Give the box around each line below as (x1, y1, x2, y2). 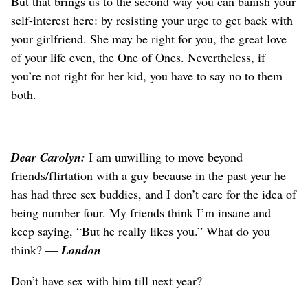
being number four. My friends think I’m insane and (11, 203, 271, 221)
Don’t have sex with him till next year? (11, 272, 202, 289)
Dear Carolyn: (11, 148, 89, 166)
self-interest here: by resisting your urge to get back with (11, 11, 293, 28)
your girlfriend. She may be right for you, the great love (11, 30, 287, 47)
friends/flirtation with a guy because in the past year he (11, 166, 286, 184)
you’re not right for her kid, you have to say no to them (11, 67, 283, 84)
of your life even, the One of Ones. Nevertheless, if (11, 48, 265, 65)
